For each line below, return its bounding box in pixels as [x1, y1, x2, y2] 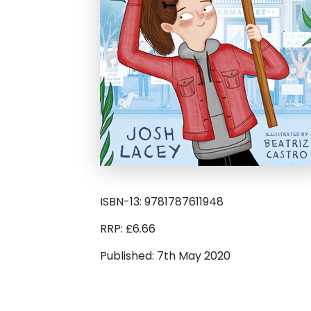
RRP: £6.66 [100, 221, 155, 237]
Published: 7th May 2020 [100, 248, 230, 264]
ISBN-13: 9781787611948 [100, 194, 224, 210]
